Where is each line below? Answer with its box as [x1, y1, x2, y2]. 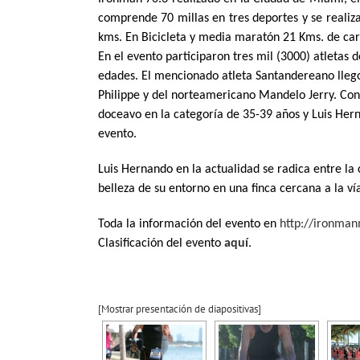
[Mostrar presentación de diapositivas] [98, 301, 261, 316]
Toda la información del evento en [98, 217, 280, 231]
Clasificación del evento [98, 236, 224, 250]
